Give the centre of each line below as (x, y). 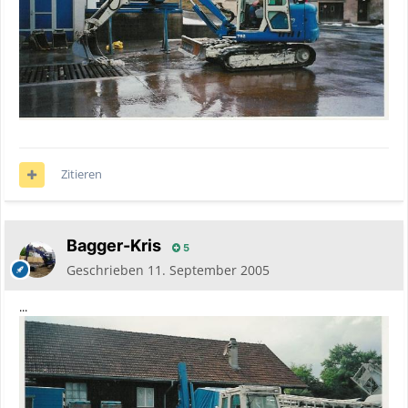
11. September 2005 (209, 270)
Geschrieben (107, 270)
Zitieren (82, 174)
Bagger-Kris (114, 246)
